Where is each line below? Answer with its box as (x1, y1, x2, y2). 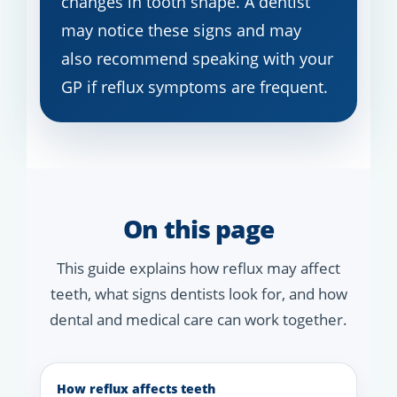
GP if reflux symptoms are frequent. (61, 76, 328, 98)
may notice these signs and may (61, 19, 301, 42)
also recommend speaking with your (61, 48, 333, 70)
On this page (123, 212, 274, 246)
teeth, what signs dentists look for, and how (50, 284, 347, 305)
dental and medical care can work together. (50, 309, 347, 331)
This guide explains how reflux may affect (57, 258, 340, 279)
